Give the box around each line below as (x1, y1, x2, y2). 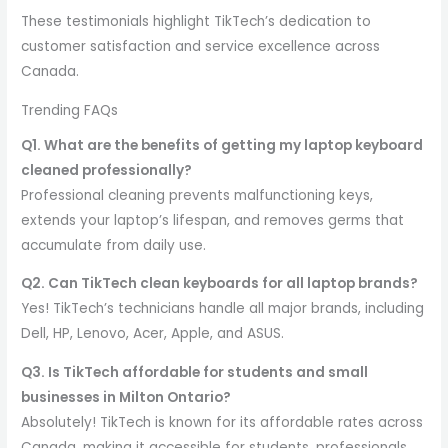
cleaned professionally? (21, 160, 193, 180)
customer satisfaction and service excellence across (21, 37, 381, 57)
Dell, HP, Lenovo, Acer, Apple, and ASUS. (21, 324, 285, 344)
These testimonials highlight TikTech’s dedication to (21, 12, 372, 32)
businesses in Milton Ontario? (21, 387, 232, 407)
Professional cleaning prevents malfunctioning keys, (21, 185, 374, 205)
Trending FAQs (21, 101, 119, 121)
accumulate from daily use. (21, 235, 207, 255)
